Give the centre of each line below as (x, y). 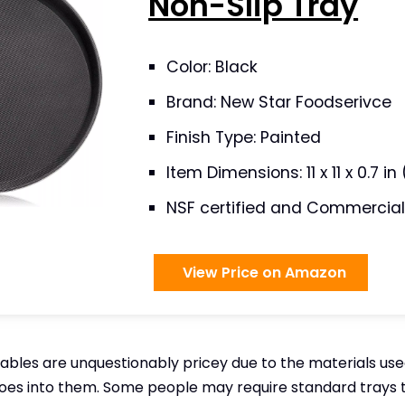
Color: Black (212, 67)
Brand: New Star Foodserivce (279, 102)
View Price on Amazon (261, 273)
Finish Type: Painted (244, 137)
